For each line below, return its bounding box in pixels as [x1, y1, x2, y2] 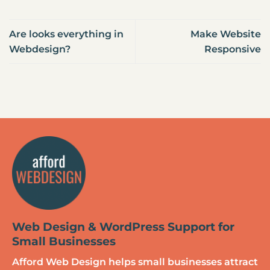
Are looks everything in [9, 28, 124, 40]
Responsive [204, 43, 261, 55]
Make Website [190, 28, 261, 40]
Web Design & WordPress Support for [11, 219, 234, 234]
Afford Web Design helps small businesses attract [11, 256, 258, 268]
